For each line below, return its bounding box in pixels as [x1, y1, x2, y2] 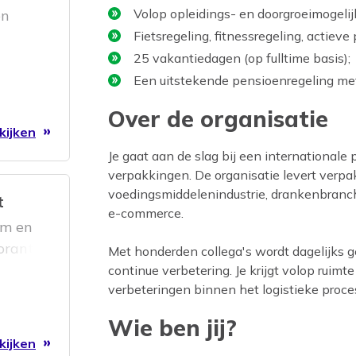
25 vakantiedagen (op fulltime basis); [133, 50, 350, 67]
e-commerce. [108, 205, 184, 222]
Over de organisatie [108, 105, 328, 133]
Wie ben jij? [108, 314, 237, 342]
